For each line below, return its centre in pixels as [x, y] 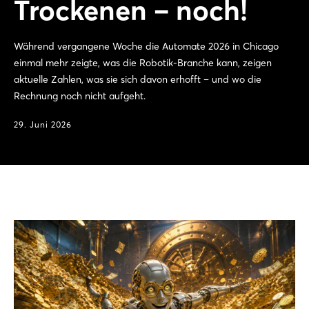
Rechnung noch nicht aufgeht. [80, 96]
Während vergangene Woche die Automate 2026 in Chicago [146, 46]
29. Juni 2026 [43, 124]
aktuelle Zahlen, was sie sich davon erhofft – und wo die [138, 79]
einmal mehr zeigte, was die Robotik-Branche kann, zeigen [143, 63]
